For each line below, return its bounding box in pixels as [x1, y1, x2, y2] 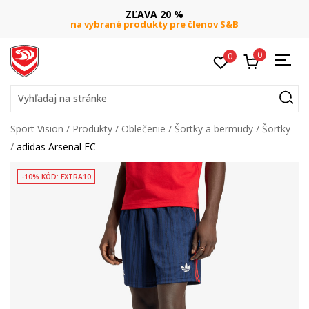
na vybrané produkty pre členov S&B [70, 18, 239, 30]
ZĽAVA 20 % [126, 8, 183, 21]
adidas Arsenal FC [17, 140, 96, 153]
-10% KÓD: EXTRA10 [21, 172, 91, 181]
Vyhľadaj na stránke [18, 92, 107, 105]
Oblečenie [121, 122, 166, 135]
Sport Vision [10, 122, 63, 135]
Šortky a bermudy [175, 122, 253, 135]
